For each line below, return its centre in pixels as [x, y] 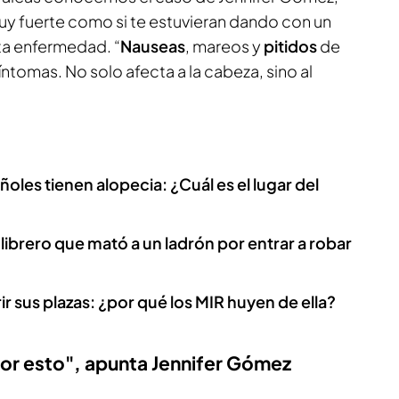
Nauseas [153, 46]
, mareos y [224, 46]
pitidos [292, 46]
